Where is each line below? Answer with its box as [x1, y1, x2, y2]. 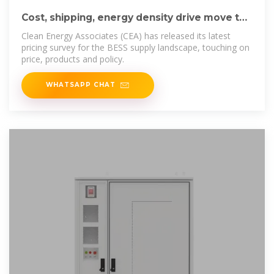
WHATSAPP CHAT [46, 80, 116, 88]
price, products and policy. [21, 53, 124, 65]
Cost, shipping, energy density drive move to [21, 11, 246, 23]
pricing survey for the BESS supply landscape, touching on [21, 41, 250, 53]
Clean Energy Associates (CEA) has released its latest [21, 29, 231, 42]
